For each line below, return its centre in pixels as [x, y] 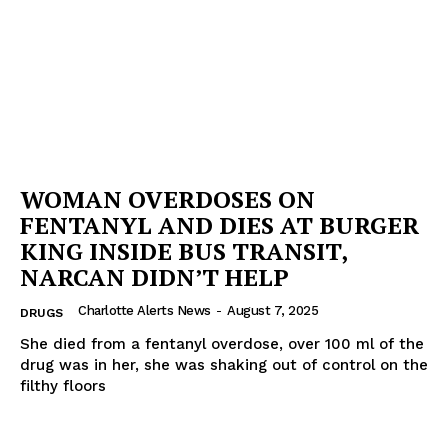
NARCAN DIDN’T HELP [154, 276]
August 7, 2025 [272, 310]
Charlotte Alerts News [144, 310]
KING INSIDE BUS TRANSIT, [184, 250]
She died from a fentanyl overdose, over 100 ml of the [222, 343]
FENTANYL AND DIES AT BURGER [219, 224]
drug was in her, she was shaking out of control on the [224, 364]
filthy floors [63, 385]
